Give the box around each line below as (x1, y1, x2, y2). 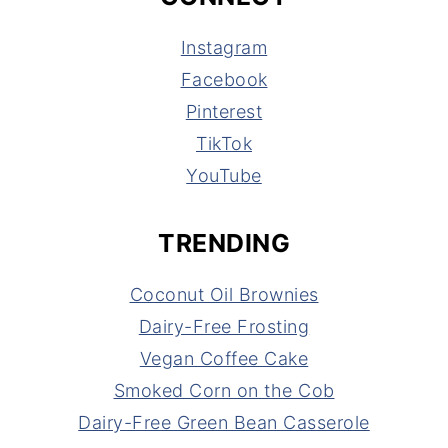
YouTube (186, 164, 262, 186)
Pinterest (185, 100, 263, 122)
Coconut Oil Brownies (129, 283, 319, 305)
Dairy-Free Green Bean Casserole (78, 411, 370, 433)
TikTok (196, 132, 252, 154)
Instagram (180, 36, 268, 58)
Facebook (180, 68, 268, 90)
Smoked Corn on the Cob (113, 379, 335, 401)
